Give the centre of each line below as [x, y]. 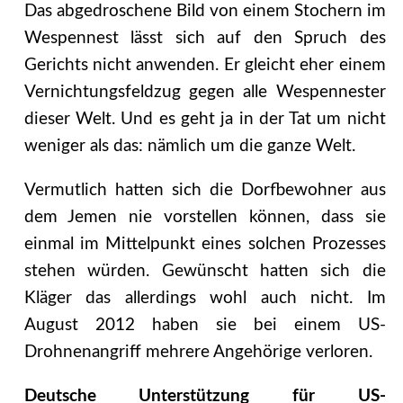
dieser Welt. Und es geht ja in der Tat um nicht [205, 120]
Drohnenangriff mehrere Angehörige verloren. [198, 353]
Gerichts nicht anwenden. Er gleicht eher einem [205, 66]
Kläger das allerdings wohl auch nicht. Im [205, 299]
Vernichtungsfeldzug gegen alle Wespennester [205, 93]
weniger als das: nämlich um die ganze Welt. [189, 147]
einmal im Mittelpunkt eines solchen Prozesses [205, 245]
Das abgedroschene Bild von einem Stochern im [205, 12]
